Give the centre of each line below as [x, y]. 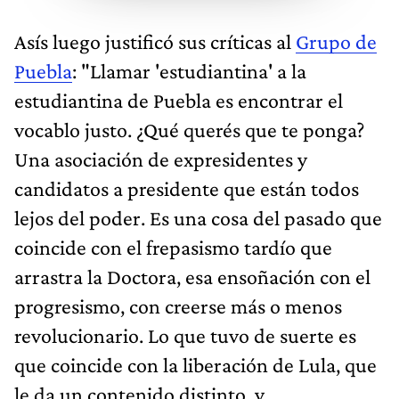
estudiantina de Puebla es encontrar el [179, 100]
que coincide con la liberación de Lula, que [195, 364]
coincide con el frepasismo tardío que [173, 247]
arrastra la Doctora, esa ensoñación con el [192, 276]
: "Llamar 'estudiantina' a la [189, 70]
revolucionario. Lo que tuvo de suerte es [185, 335]
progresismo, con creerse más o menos [178, 305]
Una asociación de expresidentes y [161, 159]
